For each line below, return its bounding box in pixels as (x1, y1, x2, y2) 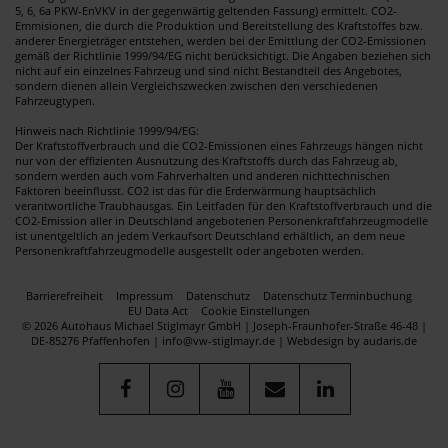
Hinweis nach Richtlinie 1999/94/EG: (15, 122, 199, 138)
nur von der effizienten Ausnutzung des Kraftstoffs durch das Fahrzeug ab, (15, 152, 398, 168)
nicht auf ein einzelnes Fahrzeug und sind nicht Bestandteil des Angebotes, (15, 62, 402, 78)
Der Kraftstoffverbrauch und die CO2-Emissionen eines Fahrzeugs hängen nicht (15, 137, 423, 153)
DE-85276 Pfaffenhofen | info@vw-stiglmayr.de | (31, 332, 287, 348)
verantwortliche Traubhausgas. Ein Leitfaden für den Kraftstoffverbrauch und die (15, 197, 432, 213)
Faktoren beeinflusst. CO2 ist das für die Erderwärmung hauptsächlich (15, 182, 376, 198)
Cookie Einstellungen (201, 302, 310, 318)
